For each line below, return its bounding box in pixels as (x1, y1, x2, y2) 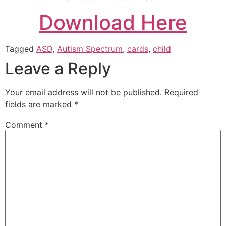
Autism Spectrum (57, 43, 123, 54)
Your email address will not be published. (5, 87, 162, 97)
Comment (5, 119, 45, 130)
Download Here (39, 10, 187, 35)
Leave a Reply (5, 58, 111, 78)
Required (164, 87, 198, 97)
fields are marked (5, 99, 74, 109)
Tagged (5, 43, 36, 54)
